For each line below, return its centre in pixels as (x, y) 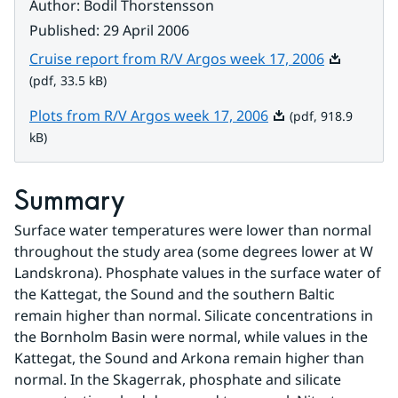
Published (63, 30)
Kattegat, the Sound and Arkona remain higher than (189, 358)
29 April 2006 (146, 30)
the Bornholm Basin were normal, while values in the (191, 337)
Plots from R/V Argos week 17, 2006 (149, 115)
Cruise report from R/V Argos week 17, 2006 (177, 59)
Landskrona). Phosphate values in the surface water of (198, 273)
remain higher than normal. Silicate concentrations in (194, 315)
